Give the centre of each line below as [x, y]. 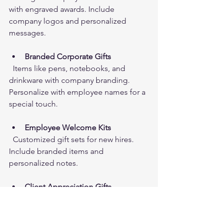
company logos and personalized [69, 21]
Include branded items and [57, 151]
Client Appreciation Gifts [68, 187]
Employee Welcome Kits [68, 128]
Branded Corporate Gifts [68, 57]
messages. [27, 33]
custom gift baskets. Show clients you [75, 211]
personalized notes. [43, 163]
